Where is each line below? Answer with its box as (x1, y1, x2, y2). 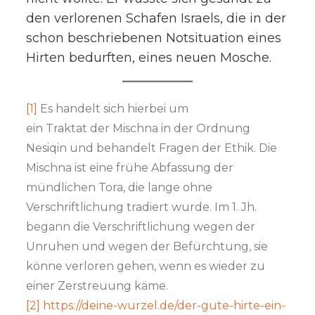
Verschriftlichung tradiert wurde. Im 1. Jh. (26, 200, 257, 214)
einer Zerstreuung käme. (26, 278, 169, 292)
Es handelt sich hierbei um (37, 101, 189, 115)
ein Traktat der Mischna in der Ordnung (26, 121, 251, 135)
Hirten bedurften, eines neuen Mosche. (26, 49, 272, 65)
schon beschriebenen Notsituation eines (26, 30, 282, 46)
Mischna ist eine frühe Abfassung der (26, 160, 234, 174)
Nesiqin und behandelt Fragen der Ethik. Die (26, 141, 278, 155)
